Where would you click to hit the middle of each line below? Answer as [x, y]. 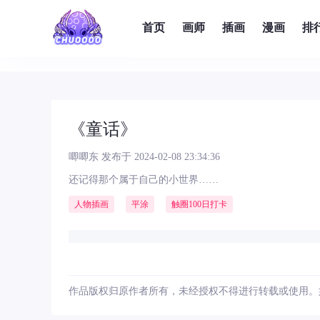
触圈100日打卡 [199, 204]
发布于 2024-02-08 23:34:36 [159, 157]
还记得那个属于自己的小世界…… [144, 180]
